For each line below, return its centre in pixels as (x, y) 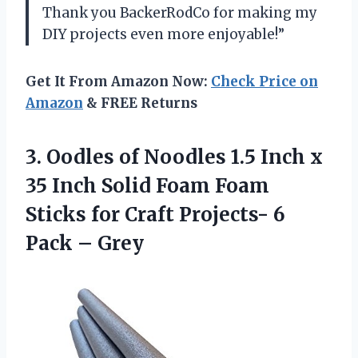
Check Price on (265, 81)
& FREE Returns (140, 103)
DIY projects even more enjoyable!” (163, 34)
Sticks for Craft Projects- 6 (155, 214)
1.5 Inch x (274, 157)
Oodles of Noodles (136, 157)
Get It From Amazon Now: (118, 81)
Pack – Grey (85, 243)
